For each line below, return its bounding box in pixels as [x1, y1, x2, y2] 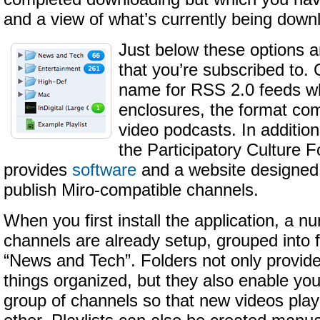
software [72, 161, 136, 179]
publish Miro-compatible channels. [4, 181, 259, 199]
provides [4, 161, 72, 179]
